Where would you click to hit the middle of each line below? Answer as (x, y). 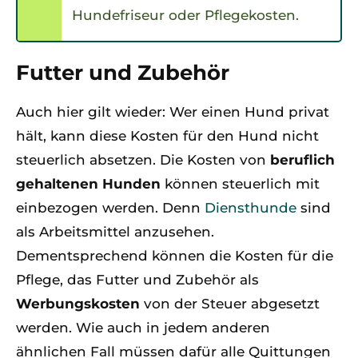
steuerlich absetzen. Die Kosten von (143, 160)
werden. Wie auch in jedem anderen (143, 328)
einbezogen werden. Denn (110, 208)
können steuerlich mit (240, 184)
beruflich (302, 160)
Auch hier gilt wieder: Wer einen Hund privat (173, 112)
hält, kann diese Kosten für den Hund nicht (167, 136)
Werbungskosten (78, 304)
